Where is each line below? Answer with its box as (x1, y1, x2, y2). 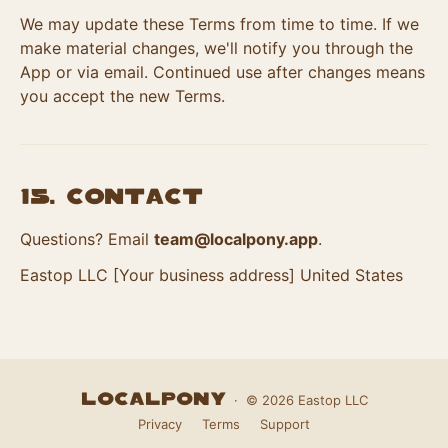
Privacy (138, 416, 182, 432)
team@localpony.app (154, 229, 318, 249)
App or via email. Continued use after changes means (20, 62, 425, 82)
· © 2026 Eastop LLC (225, 392, 368, 408)
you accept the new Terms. (20, 86, 225, 106)
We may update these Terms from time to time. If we (20, 14, 419, 34)
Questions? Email (20, 229, 154, 249)
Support (260, 416, 310, 432)
